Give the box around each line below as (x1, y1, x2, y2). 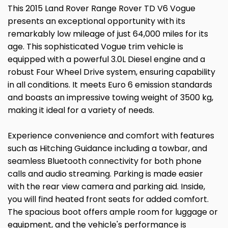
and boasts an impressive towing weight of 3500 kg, (8, 91, 213, 103)
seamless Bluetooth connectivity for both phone (8, 155, 202, 167)
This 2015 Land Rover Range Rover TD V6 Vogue (8, 2, 195, 14)
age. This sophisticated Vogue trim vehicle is (8, 40, 183, 52)
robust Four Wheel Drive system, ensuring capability (8, 66, 215, 78)
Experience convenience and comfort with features (8, 129, 214, 141)
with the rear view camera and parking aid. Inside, (8, 180, 205, 192)
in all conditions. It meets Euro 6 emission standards (8, 78, 212, 91)
